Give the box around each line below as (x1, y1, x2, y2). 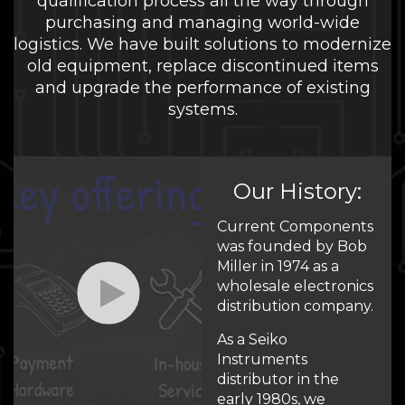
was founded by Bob (217, 238, 367, 255)
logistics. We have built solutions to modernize (14, 34, 391, 54)
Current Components (217, 218, 373, 235)
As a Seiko (217, 331, 287, 348)
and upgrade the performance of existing (34, 78, 371, 98)
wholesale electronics (217, 278, 373, 295)
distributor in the (217, 371, 339, 388)
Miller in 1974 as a (217, 258, 339, 275)
